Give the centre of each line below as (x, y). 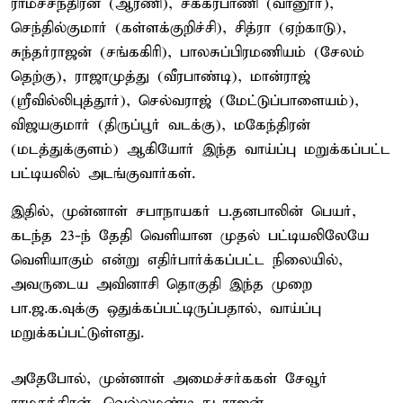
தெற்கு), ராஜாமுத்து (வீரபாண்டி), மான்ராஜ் (161, 76)
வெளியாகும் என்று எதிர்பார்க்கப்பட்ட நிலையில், (177, 260)
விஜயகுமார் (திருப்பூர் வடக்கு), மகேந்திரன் (161, 125)
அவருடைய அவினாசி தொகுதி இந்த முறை (161, 284)
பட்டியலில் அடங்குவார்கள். (103, 174)
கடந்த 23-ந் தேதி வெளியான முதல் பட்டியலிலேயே (190, 236)
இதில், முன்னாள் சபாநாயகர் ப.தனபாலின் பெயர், (184, 211)
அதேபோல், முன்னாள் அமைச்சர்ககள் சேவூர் (169, 379)
